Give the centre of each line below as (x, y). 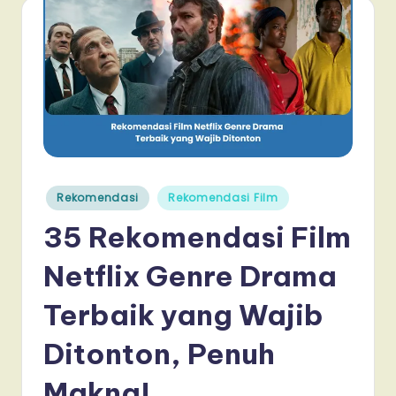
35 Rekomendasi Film (197, 237)
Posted (60, 192)
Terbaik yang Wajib (183, 315)
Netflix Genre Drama (190, 276)
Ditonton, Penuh (159, 354)
